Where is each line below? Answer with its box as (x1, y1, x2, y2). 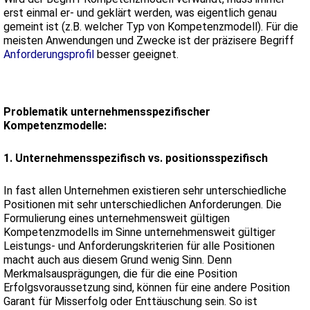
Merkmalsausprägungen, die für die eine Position (3, 266, 237, 280)
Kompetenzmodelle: (3, 119, 107, 133)
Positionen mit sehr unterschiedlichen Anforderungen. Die (3, 197, 282, 211)
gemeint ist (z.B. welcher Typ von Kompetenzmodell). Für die (3, 20, 298, 34)
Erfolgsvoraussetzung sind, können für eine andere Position (3, 280, 290, 294)
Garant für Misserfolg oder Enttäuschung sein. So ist (3, 294, 257, 308)
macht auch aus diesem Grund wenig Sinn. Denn (3, 253, 232, 266)
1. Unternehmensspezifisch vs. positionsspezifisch (3, 151, 268, 165)
